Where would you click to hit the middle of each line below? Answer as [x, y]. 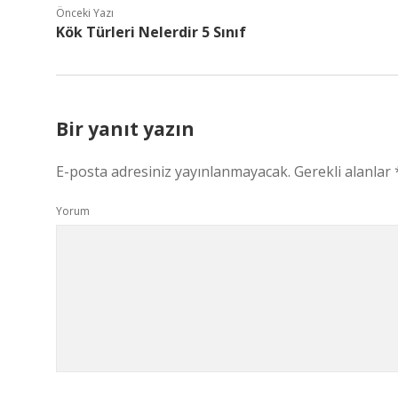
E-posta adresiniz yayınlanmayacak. [173, 171]
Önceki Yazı [85, 13]
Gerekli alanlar [344, 171]
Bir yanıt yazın [125, 129]
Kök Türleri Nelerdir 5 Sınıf [151, 32]
